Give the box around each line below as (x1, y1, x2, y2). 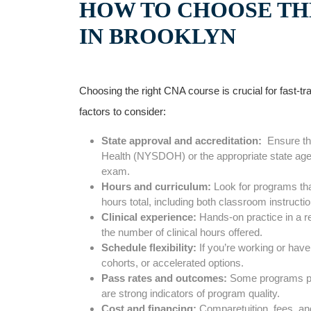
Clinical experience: (101, 211, 196, 223)
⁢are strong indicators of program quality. (101, 287, 280, 299)
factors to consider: (79, 106, 166, 117)
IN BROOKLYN (79, 24, 236, 49)
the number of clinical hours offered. (101, 226, 262, 238)
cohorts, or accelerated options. (101, 257, 244, 269)
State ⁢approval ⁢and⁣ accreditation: (101, 135, 262, 146)
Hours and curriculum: (101, 180, 211, 192)
